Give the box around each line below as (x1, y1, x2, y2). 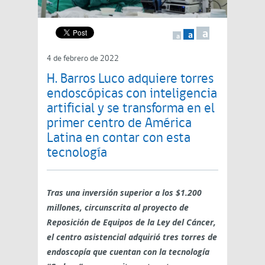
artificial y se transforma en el (47, 102, 215, 117)
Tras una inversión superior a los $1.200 (47, 187, 202, 199)
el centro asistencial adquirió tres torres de (47, 231, 217, 243)
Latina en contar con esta (47, 132, 190, 146)
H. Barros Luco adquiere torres (47, 73, 214, 87)
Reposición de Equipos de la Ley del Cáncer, (47, 216, 216, 228)
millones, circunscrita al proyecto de (47, 202, 189, 214)
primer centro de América (47, 117, 192, 131)
